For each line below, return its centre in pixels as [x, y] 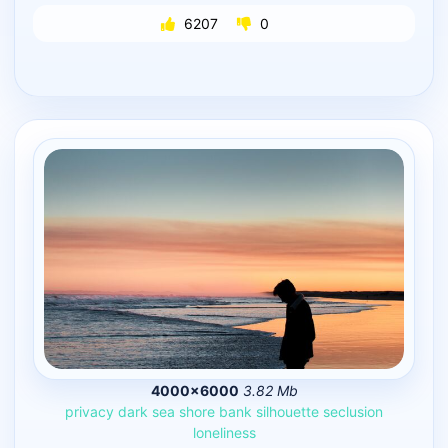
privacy [89, 411]
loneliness [224, 432]
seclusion [353, 411]
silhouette [287, 411]
